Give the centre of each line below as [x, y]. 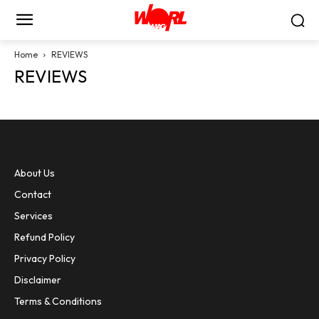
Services [33, 216]
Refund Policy [45, 237]
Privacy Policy [45, 258]
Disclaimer [38, 280]
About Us [35, 173]
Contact [33, 194]
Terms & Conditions [58, 301]
